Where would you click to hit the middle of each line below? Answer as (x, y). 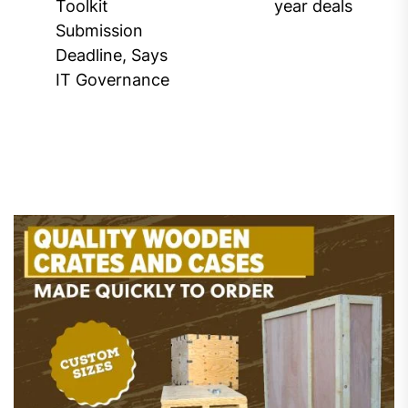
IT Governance (112, 79)
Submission (99, 30)
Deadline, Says (112, 55)
